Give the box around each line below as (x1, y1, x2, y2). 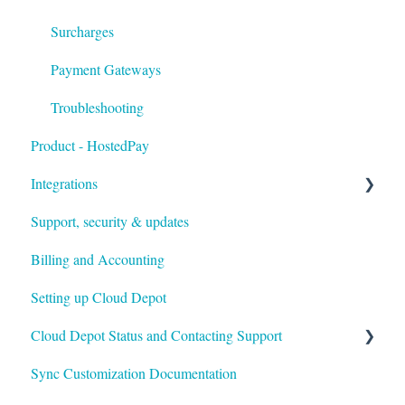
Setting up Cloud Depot (31, 287, 166, 307)
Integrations (31, 174, 98, 193)
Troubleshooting (51, 98, 144, 118)
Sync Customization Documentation (31, 363, 237, 383)
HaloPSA (51, 287, 105, 307)
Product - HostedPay (31, 136, 149, 155)
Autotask (51, 250, 102, 269)
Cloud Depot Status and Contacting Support (31, 325, 282, 345)
